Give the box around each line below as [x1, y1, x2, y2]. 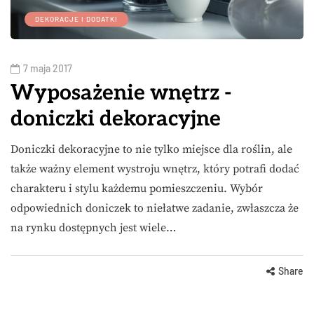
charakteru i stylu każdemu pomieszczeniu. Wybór [11, 182, 263, 196]
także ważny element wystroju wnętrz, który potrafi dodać [11, 162, 299, 177]
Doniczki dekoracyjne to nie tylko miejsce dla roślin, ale [11, 142, 292, 157]
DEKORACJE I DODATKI [35, 15, 118, 24]
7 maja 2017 [23, 62, 72, 75]
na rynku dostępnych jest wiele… [11, 221, 176, 235]
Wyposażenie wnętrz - [11, 81, 232, 107]
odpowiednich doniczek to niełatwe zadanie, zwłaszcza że [11, 201, 299, 216]
